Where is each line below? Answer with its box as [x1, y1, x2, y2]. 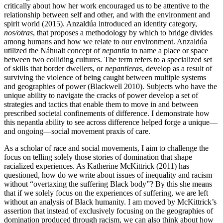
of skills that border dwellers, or [4, 64, 105, 73]
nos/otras [4, 28, 33, 37]
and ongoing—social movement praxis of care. [4, 126, 150, 135]
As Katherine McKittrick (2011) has [76, 161, 189, 170]
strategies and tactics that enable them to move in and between [4, 100, 198, 109]
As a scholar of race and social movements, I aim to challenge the [4, 143, 209, 152]
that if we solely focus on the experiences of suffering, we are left [4, 188, 208, 197]
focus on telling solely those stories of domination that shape [4, 152, 192, 161]
